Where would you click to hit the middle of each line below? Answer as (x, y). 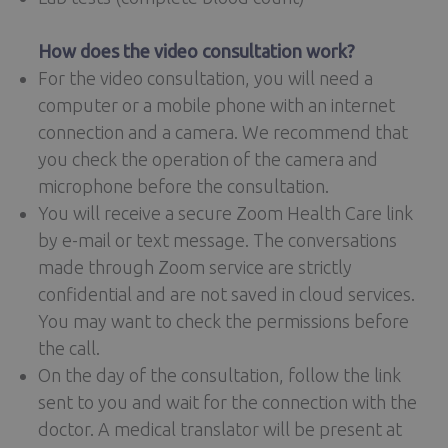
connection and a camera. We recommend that (223, 132)
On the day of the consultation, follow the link (219, 375)
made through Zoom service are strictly (195, 267)
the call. (69, 348)
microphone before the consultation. (183, 186)
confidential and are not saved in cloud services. (226, 294)
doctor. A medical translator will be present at (220, 429)
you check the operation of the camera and (208, 159)
